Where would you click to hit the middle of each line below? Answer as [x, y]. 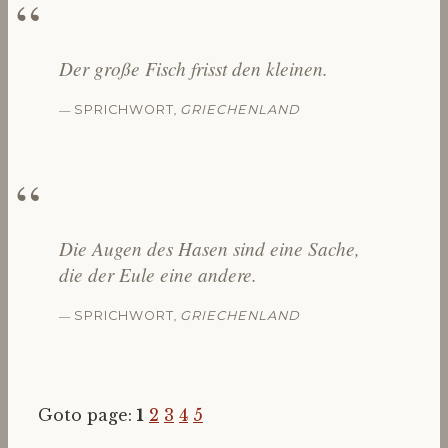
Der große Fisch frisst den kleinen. [193, 67]
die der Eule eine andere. [157, 274]
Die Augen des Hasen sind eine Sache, [209, 248]
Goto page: [87, 415]
